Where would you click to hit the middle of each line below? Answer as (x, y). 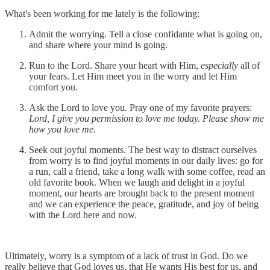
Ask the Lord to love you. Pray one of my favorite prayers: (140, 107)
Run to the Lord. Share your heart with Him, (115, 65)
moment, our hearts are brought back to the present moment (142, 193)
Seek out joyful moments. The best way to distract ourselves (143, 149)
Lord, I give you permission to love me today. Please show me (146, 118)
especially (221, 65)
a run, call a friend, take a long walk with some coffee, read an (147, 171)
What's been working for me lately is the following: (102, 13)
